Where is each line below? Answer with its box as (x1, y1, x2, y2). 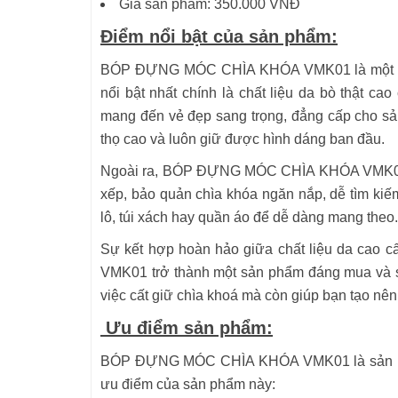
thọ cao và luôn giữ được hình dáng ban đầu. (100, 131, 385, 147)
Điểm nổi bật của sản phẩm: (100, 27, 338, 46)
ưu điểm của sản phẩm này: (100, 377, 275, 392)
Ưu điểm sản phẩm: (100, 318, 273, 338)
